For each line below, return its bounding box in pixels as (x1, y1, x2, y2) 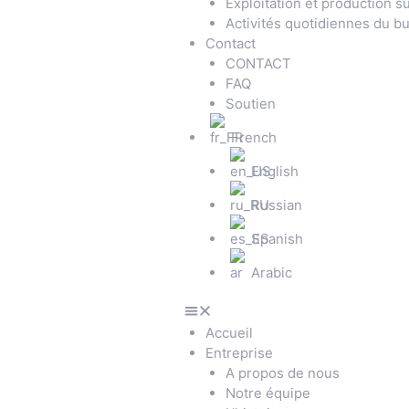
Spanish (251, 229, 303, 247)
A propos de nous (225, 364, 340, 382)
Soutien (225, 94, 276, 112)
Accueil (204, 324, 253, 341)
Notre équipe (225, 384, 310, 402)
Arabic (251, 263, 292, 281)
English (251, 162, 299, 180)
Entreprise (204, 344, 273, 362)
